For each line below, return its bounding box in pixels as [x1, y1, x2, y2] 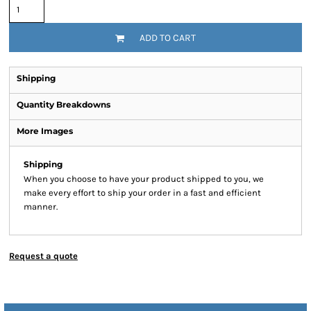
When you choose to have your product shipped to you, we [24, 174, 264, 184]
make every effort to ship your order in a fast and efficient [24, 187, 261, 198]
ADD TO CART [140, 32, 196, 44]
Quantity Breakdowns [17, 99, 110, 110]
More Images [17, 126, 73, 136]
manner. [24, 201, 58, 212]
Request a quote [9, 251, 78, 261]
